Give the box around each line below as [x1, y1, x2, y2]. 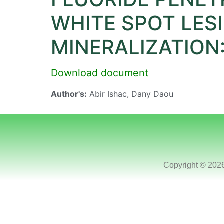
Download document [51, 67, 148, 79]
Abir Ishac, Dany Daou [87, 89, 173, 99]
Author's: [51, 89, 87, 99]
